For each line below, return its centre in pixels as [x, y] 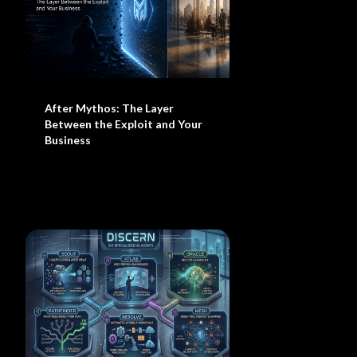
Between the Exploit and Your [124, 124]
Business [68, 140]
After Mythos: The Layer [110, 108]
